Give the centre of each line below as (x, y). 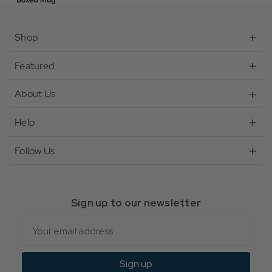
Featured (34, 66)
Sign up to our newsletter (136, 203)
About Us (35, 94)
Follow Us (35, 151)
